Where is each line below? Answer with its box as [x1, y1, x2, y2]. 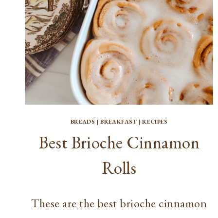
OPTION [143, 17, 183, 29]
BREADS [70, 117, 95, 126]
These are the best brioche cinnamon [31, 195, 207, 211]
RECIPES [142, 117, 168, 126]
